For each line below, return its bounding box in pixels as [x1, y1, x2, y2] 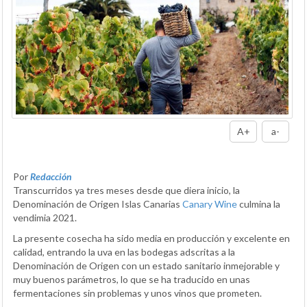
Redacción [30, 170, 72, 182]
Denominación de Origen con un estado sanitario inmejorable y [13, 259, 280, 271]
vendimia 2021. [13, 211, 77, 223]
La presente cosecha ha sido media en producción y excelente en [13, 232, 290, 244]
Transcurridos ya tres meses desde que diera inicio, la [13, 184, 240, 196]
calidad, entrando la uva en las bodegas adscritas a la [13, 245, 235, 258]
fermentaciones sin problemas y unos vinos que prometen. [13, 286, 262, 299]
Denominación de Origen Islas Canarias [13, 197, 182, 210]
